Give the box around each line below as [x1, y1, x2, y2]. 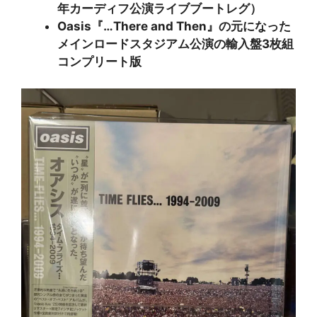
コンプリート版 [57, 54, 142, 69]
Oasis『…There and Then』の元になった [57, 18, 291, 33]
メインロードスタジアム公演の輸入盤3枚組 [57, 36, 294, 51]
